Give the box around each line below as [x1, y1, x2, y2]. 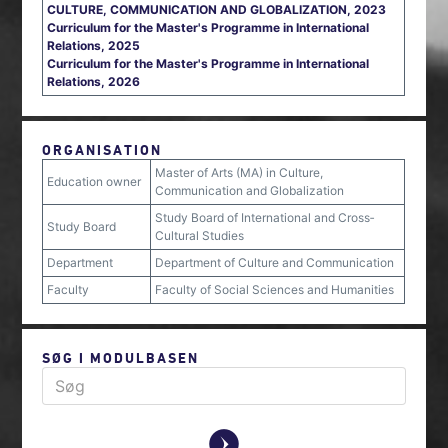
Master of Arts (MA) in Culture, [155, 165, 324, 180]
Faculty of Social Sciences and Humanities [155, 282, 395, 297]
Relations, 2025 [47, 38, 141, 53]
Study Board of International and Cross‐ [155, 210, 375, 225]
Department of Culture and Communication [155, 255, 395, 270]
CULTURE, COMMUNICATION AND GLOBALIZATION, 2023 [47, 2, 387, 17]
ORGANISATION [42, 141, 163, 158]
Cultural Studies [155, 228, 245, 243]
